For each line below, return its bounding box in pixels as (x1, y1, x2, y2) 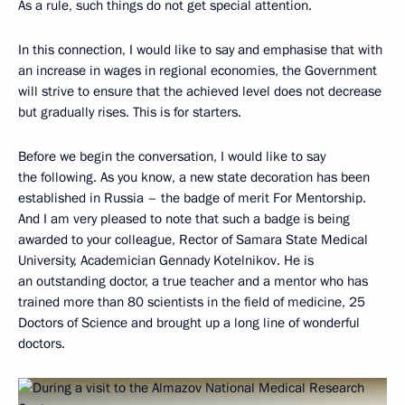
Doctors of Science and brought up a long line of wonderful (18, 313, 360, 332)
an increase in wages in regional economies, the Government (18, 61, 377, 80)
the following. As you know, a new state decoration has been (18, 167, 370, 186)
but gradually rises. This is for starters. (18, 102, 241, 121)
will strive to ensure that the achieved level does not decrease (18, 81, 381, 100)
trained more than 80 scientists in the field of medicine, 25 (18, 292, 365, 311)
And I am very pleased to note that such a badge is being (18, 209, 350, 228)
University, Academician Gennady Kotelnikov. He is (18, 250, 314, 269)
